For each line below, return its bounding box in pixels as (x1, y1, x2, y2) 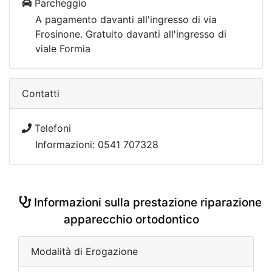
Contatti (22, 87, 59, 100)
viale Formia (35, 42, 90, 55)
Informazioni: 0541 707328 (35, 138, 158, 151)
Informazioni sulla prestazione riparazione (31, 195, 262, 209)
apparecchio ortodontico (64, 212, 199, 226)
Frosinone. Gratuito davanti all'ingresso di (35, 28, 226, 40)
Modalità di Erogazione (31, 245, 138, 257)
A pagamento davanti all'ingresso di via (35, 13, 217, 25)
